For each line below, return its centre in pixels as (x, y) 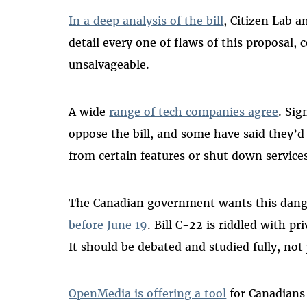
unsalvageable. (111, 64)
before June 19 (108, 224)
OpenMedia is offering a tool (148, 294)
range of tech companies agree (194, 111)
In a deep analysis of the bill (146, 20)
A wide (89, 111)
